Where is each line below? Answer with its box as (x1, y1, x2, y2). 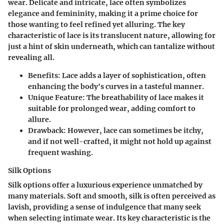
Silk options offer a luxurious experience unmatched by (8, 180, 202, 189)
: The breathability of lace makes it (82, 92, 204, 102)
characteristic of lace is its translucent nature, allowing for (8, 30, 215, 40)
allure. (28, 114, 51, 124)
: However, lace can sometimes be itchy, (63, 125, 203, 135)
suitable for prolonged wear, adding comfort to (28, 103, 195, 113)
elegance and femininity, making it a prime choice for (8, 8, 198, 18)
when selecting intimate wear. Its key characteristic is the (8, 213, 210, 222)
